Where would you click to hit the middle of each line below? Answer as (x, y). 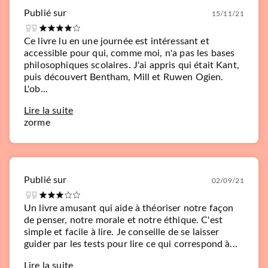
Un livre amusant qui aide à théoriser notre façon (129, 208)
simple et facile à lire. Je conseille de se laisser (122, 232)
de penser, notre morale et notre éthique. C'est (124, 220)
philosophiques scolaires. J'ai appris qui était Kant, (132, 65)
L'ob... (36, 89)
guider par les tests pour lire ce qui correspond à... (131, 244)
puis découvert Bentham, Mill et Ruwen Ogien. (124, 77)
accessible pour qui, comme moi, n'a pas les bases (130, 53)
